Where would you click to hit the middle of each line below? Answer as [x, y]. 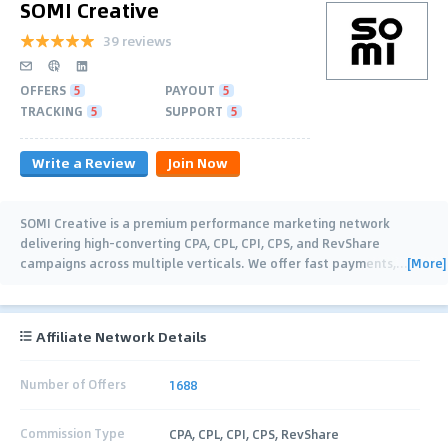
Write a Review [84, 162]
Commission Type [72, 433]
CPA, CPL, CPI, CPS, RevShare [254, 433]
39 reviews [137, 40]
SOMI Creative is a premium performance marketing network [205, 222]
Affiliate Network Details [121, 336]
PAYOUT [190, 89]
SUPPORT [194, 110]
